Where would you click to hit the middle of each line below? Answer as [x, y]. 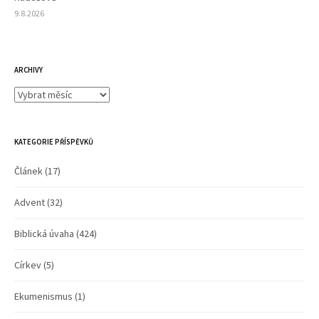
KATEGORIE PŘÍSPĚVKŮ [54, 141]
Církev [28, 265]
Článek [28, 171]
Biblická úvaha [44, 233]
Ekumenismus [43, 296]
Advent [30, 202]
